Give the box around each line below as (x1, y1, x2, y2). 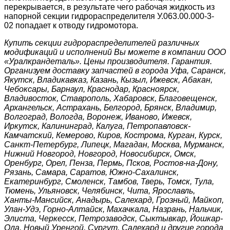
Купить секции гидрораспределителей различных (4, 39, 199, 48)
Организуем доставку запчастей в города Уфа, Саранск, (4, 66, 226, 75)
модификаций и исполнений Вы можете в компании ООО (4, 48, 226, 57)
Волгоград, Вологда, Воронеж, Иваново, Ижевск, (4, 112, 192, 122)
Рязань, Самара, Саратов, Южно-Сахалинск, (4, 168, 179, 177)
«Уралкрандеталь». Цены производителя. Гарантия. (4, 57, 212, 66)
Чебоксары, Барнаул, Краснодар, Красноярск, (4, 85, 179, 94)
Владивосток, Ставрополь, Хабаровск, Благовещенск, (4, 94, 217, 103)
